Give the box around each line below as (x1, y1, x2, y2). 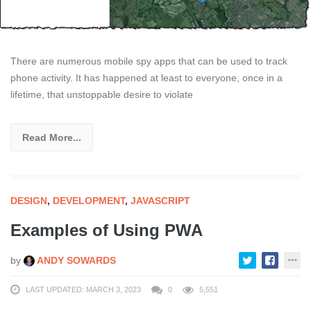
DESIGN (10, 195, 47, 207)
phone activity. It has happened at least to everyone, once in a (10, 72, 283, 84)
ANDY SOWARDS (35, 255, 116, 267)
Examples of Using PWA (10, 221, 203, 240)
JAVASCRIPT (131, 195, 190, 207)
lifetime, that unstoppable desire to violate (10, 89, 193, 101)
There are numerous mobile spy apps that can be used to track (10, 56, 287, 67)
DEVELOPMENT (53, 195, 125, 207)
